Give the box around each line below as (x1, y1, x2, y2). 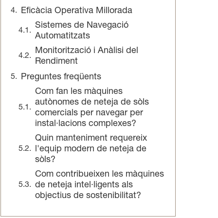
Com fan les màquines (35, 88, 123, 96)
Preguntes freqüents (21, 73, 101, 82)
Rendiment (35, 57, 78, 66)
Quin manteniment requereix (35, 134, 147, 143)
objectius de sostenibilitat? (35, 192, 141, 200)
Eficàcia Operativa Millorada (21, 7, 132, 16)
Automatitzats (35, 32, 90, 41)
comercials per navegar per (35, 109, 143, 118)
